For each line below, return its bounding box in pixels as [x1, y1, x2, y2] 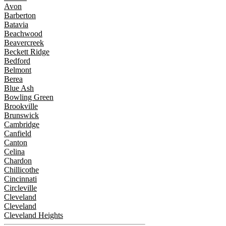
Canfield [4, 129, 31, 138]
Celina [4, 147, 25, 156]
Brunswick [4, 111, 39, 120]
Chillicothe [4, 165, 39, 175]
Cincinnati [4, 175, 37, 184]
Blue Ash [4, 84, 34, 93]
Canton [4, 138, 27, 147]
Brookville [4, 102, 38, 111]
